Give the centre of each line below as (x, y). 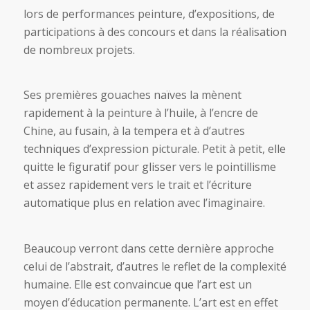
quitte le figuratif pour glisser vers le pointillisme (149, 167)
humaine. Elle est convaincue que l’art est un (137, 284)
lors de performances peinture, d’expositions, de (149, 13)
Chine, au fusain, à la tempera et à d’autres (134, 131)
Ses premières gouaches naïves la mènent (132, 95)
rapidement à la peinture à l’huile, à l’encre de (140, 113)
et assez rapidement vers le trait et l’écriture (137, 185)
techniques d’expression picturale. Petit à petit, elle (154, 149)
